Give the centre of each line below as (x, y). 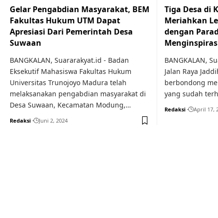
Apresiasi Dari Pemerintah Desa (71, 32)
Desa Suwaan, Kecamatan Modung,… (70, 105)
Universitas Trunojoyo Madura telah (68, 82)
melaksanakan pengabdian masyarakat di (78, 94)
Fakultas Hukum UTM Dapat (65, 20)
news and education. (102, 203)
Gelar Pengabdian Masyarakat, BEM (80, 9)
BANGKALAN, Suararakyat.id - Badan (69, 60)
